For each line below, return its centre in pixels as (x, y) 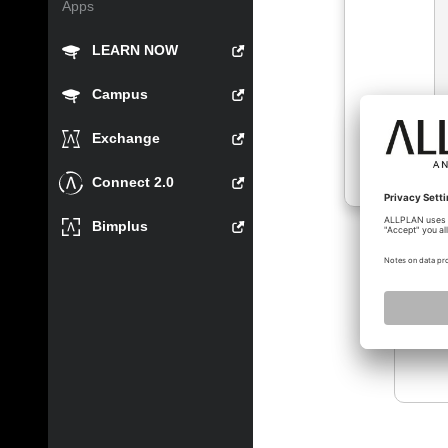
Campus (120, 94)
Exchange (126, 138)
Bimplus (120, 226)
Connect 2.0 (133, 182)
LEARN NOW (135, 50)
